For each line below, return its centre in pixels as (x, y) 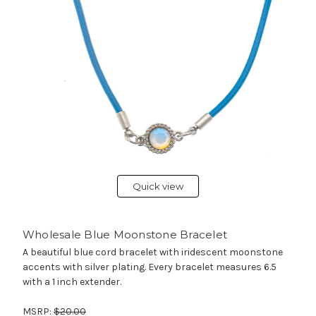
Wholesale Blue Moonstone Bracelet (125, 234)
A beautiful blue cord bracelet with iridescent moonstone (152, 252)
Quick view (158, 186)
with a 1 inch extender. (73, 281)
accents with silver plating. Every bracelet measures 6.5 (149, 267)
